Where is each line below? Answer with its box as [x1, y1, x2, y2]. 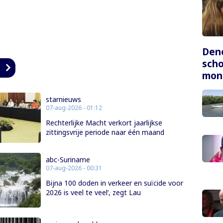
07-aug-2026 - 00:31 [45, 163, 102, 172]
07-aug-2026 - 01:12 [45, 104, 102, 112]
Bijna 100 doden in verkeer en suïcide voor [45, 178, 183, 188]
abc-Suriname [45, 154, 90, 164]
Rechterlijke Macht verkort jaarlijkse [45, 118, 162, 128]
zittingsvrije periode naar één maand [45, 127, 164, 137]
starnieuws [45, 95, 81, 105]
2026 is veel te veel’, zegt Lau [45, 187, 141, 197]
